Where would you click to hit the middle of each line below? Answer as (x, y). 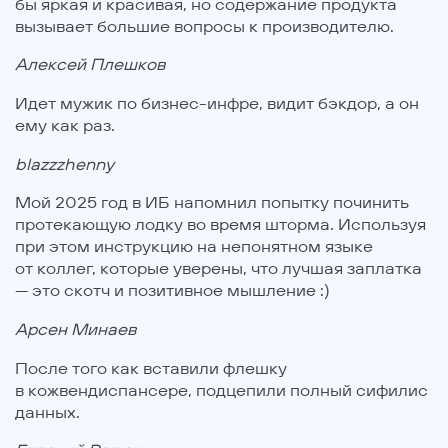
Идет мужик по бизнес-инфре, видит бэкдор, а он (217, 102)
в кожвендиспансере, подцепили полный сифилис (221, 389)
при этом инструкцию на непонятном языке (194, 246)
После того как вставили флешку (151, 367)
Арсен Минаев (76, 329)
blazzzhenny (64, 163)
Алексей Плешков (90, 64)
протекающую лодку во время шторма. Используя (220, 224)
